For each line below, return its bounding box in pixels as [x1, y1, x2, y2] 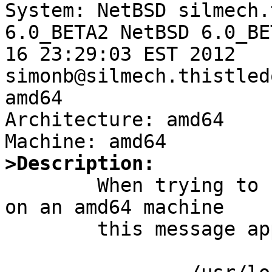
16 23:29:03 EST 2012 [5, 43, 236, 66]
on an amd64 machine [5, 196, 224, 219]
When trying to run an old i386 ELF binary [5, 174, 97, 197]
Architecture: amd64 [5, 109, 224, 131]
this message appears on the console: [5, 218, 97, 240]
